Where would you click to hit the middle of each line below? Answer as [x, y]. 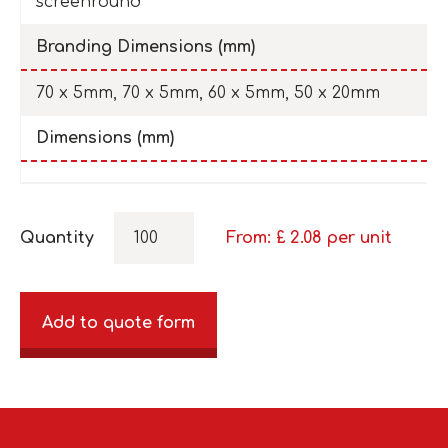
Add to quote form [118, 322]
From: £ [258, 237]
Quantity [57, 237]
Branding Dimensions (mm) [145, 46]
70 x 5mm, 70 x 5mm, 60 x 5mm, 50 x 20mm [208, 92]
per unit [359, 237]
